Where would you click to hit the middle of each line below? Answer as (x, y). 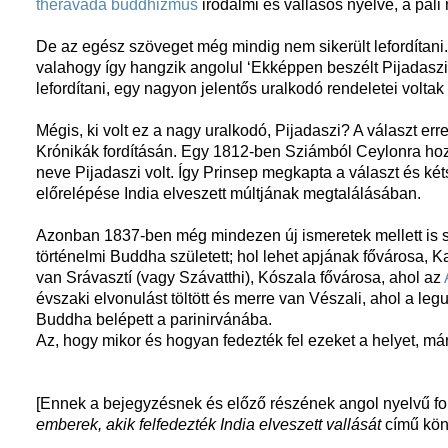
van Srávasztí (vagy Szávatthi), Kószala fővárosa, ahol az (240, 278)
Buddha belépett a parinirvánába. (154, 320)
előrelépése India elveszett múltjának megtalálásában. (229, 194)
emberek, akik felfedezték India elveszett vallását (209, 425)
